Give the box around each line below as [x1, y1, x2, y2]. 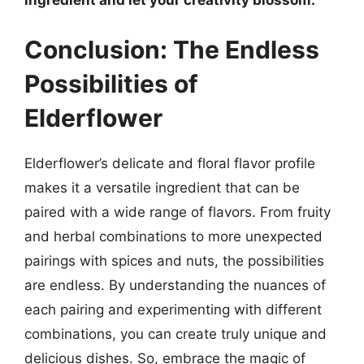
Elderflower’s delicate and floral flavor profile [24, 155, 315, 171]
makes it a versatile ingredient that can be [24, 180, 300, 196]
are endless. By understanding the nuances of [24, 277, 326, 293]
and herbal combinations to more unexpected [24, 228, 323, 245]
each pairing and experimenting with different [24, 301, 322, 318]
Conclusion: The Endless [24, 35, 319, 64]
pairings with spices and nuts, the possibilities [24, 253, 324, 269]
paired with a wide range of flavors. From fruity [24, 204, 331, 220]
